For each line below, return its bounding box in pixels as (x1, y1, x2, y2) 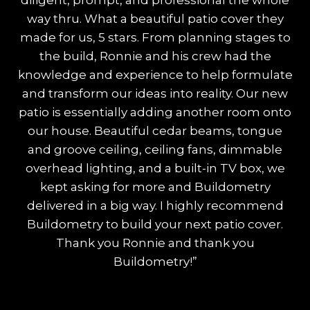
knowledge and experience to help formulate (17, 68, 293, 82)
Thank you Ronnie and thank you (55, 236, 255, 250)
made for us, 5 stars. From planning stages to (19, 30, 291, 45)
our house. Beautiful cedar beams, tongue (28, 124, 282, 138)
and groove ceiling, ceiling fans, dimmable (28, 143, 282, 157)
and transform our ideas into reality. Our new (22, 86, 288, 101)
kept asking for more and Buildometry (39, 180, 271, 194)
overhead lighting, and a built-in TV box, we (25, 161, 285, 176)
